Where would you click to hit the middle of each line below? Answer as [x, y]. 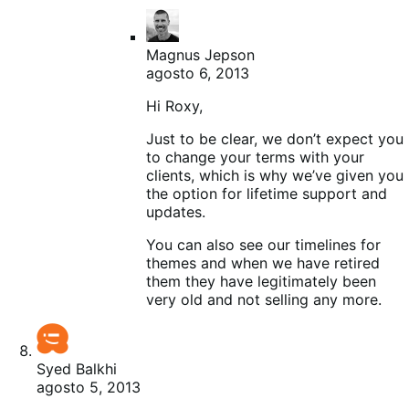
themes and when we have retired [263, 262]
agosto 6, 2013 [198, 73]
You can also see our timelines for [263, 244]
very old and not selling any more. [264, 299]
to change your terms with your [255, 157]
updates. [176, 211]
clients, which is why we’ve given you [275, 175]
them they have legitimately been [261, 281]
